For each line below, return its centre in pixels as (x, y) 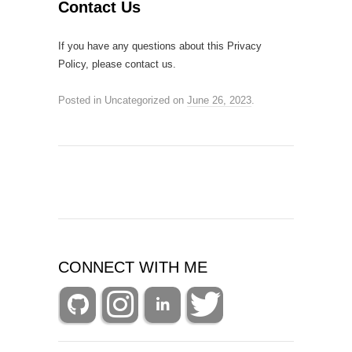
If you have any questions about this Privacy (160, 46)
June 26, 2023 (219, 100)
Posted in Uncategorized (114, 100)
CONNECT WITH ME (133, 267)
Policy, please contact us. (117, 64)
